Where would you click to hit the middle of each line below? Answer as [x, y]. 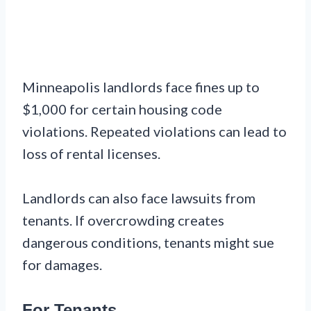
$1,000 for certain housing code [122, 109]
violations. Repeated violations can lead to [154, 132]
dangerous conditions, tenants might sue [148, 243]
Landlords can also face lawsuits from [139, 198]
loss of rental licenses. [91, 154]
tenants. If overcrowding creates [123, 220]
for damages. [62, 265]
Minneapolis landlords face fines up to [141, 87]
